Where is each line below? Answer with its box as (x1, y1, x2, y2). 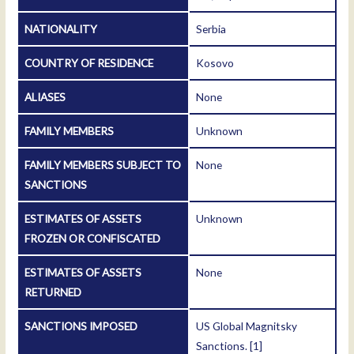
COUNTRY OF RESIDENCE (24, 56, 154, 70)
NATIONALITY (24, 22, 98, 36)
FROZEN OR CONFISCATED (24, 232, 161, 246)
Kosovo (196, 56, 235, 70)
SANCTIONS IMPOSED (24, 319, 138, 333)
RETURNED (24, 285, 82, 299)
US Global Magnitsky (196, 319, 298, 333)
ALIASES (24, 90, 66, 104)
